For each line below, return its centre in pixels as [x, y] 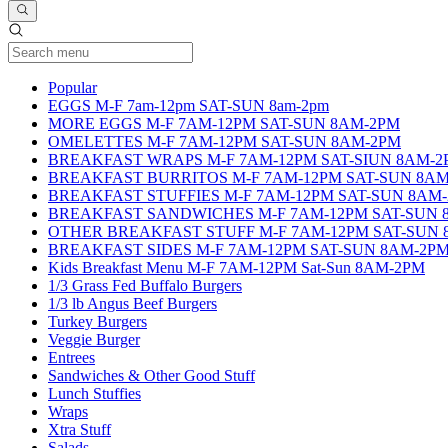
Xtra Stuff [79, 430]
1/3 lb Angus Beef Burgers [132, 304]
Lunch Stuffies [94, 394]
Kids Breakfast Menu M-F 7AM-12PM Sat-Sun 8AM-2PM [236, 268]
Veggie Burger [94, 340]
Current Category [151, 87]
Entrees [71, 358]
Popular [72, 88]
